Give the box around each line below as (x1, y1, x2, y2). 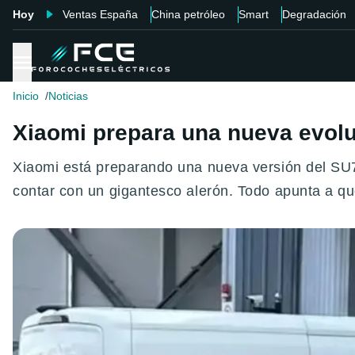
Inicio (13, 90, 39, 103)
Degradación (282, 8, 346, 21)
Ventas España (63, 8, 138, 21)
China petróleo (151, 8, 225, 21)
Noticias (48, 90, 88, 103)
